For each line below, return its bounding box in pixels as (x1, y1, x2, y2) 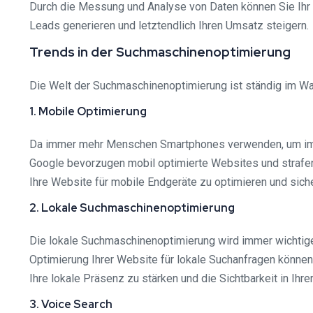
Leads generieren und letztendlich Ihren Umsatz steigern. (29, 18, 309, 32)
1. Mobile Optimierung (29, 103, 147, 119)
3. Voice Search (29, 296, 112, 312)
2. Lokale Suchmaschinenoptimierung (29, 200, 235, 215)
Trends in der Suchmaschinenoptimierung (29, 43, 291, 61)
